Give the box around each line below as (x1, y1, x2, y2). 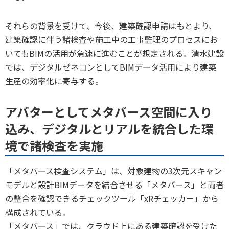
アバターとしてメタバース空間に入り (5, 102, 212, 121)
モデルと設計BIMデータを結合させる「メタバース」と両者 (5, 178, 224, 191)
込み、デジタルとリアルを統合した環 (5, 119, 214, 138)
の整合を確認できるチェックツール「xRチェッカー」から (5, 192, 219, 204)
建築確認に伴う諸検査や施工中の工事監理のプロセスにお (5, 33, 218, 45)
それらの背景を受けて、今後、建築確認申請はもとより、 (5, 19, 217, 32)
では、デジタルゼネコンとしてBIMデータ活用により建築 (5, 60, 216, 73)
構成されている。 (5, 205, 71, 218)
